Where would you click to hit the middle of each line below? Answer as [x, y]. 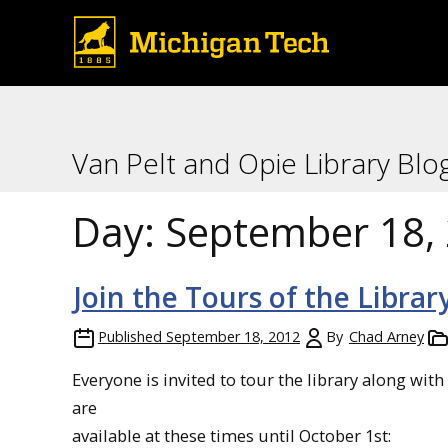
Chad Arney [386, 336]
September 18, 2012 [233, 336]
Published [130, 336]
